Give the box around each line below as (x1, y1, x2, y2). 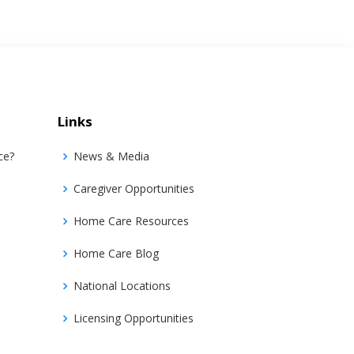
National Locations (73, 278, 171, 293)
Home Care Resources (73, 213, 189, 228)
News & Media (73, 149, 149, 164)
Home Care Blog (73, 246, 159, 261)
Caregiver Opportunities (73, 181, 194, 196)
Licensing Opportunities (73, 311, 194, 326)
